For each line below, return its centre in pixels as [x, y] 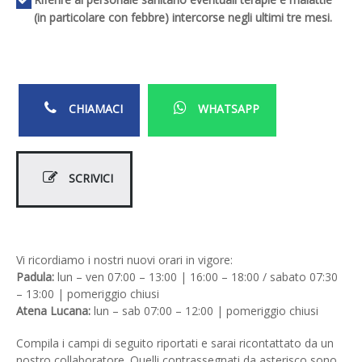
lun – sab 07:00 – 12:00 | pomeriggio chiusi [204, 311]
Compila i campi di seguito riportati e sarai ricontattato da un [175, 343]
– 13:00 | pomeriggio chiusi [88, 294]
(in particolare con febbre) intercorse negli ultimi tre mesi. [183, 17]
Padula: [35, 277]
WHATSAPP [227, 109]
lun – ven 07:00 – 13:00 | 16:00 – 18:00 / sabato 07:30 [196, 277]
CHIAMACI [95, 109]
